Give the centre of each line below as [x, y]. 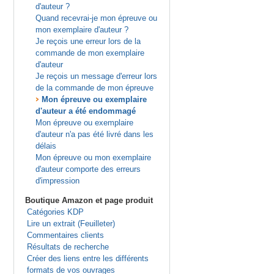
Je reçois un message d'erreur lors [96, 76]
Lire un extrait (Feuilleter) [71, 224]
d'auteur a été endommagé [85, 111]
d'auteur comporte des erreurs [88, 169]
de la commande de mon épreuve [94, 88]
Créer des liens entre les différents [87, 258]
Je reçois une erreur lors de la [88, 41]
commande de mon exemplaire [90, 53]
